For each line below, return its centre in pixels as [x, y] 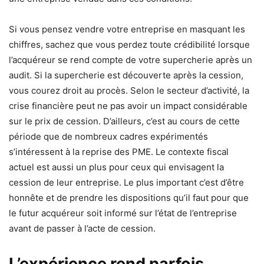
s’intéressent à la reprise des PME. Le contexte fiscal [119, 151]
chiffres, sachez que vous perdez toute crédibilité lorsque [129, 44]
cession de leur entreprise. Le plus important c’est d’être [126, 182]
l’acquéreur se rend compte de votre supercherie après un [131, 60]
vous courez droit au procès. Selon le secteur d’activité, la [129, 90]
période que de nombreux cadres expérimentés [108, 136]
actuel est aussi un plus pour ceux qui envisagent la [116, 167]
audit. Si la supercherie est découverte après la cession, [126, 75]
